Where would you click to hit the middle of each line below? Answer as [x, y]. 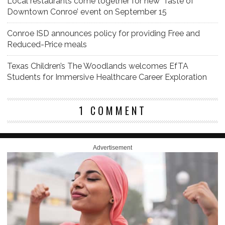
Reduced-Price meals [47, 45]
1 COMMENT [113, 111]
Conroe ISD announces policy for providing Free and [103, 34]
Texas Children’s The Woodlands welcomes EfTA [98, 66]
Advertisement [113, 148]
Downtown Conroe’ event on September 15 [87, 12]
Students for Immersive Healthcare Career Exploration [107, 77]
